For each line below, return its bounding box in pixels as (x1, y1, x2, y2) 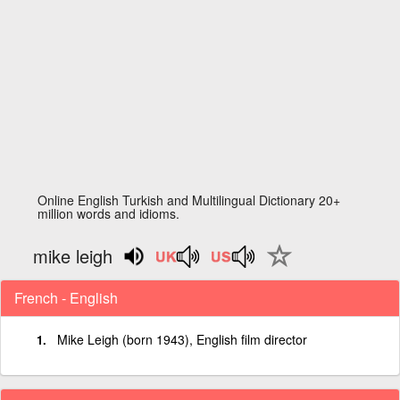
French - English (14, 287, 118, 308)
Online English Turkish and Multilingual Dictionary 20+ (37, 191, 341, 209)
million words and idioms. (37, 204, 180, 222)
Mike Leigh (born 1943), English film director (57, 329, 307, 348)
